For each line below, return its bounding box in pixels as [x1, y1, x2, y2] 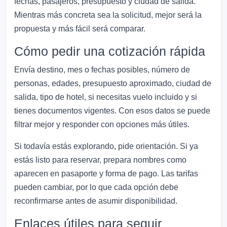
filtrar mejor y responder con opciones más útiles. [14, 120, 190, 129]
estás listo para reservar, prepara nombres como [14, 156, 186, 165]
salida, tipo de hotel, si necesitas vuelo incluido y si [14, 93, 197, 102]
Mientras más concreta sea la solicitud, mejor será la [14, 11, 202, 20]
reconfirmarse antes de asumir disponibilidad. [14, 197, 177, 206]
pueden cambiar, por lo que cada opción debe [14, 183, 178, 192]
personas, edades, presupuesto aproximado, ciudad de [14, 79, 211, 88]
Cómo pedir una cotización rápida [14, 44, 205, 59]
